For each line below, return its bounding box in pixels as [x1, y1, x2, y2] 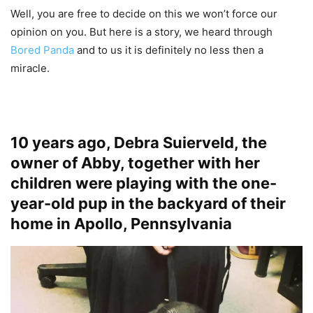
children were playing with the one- [10, 174, 277, 193]
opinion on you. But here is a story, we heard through [10, 25, 272, 39]
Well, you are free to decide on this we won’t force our [10, 7, 277, 21]
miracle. [10, 61, 50, 75]
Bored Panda [10, 43, 74, 57]
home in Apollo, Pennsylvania [10, 214, 232, 233]
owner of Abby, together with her [10, 154, 260, 173]
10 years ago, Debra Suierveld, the [10, 133, 267, 152]
